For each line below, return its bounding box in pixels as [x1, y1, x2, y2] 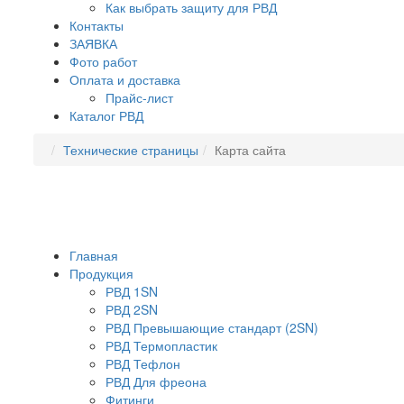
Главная [69, 246, 118, 264]
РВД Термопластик [106, 336, 217, 354]
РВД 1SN [106, 282, 158, 300]
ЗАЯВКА [69, 34, 117, 52]
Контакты [69, 16, 124, 34]
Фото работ [69, 52, 137, 70]
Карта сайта [215, 141, 286, 159]
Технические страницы [63, 141, 198, 159]
